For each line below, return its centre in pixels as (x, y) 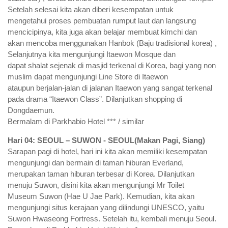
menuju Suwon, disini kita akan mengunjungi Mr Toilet (96, 185)
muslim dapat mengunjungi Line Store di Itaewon (88, 76)
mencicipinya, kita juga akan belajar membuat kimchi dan (102, 32)
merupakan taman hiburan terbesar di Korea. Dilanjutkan (101, 174)
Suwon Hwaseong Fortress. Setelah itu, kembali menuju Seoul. (112, 218)
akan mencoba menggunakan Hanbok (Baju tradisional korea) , (112, 43)
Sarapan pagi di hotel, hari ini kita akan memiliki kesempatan (107, 151)
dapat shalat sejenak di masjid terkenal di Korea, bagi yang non (112, 65)
